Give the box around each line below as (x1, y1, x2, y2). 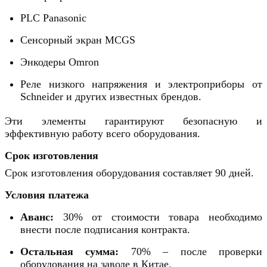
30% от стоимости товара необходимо (54, 211, 262, 223)
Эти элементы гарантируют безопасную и (5, 115, 262, 128)
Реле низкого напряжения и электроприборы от (20, 78, 262, 91)
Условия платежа (5, 189, 89, 201)
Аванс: (20, 211, 54, 223)
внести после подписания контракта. (20, 223, 190, 236)
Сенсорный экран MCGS (20, 34, 135, 46)
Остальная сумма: (20, 246, 119, 258)
